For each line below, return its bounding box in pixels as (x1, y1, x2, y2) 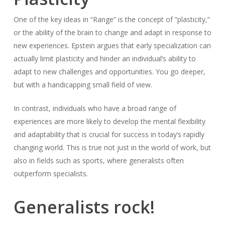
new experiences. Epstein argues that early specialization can (13, 41, 211, 50)
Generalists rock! (13, 195, 155, 218)
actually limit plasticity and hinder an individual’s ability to (13, 54, 196, 63)
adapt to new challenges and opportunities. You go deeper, (13, 67, 205, 76)
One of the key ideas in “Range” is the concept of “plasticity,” (13, 15, 210, 24)
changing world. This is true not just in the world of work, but (13, 143, 211, 152)
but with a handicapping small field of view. (13, 80, 152, 89)
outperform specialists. (13, 169, 88, 178)
